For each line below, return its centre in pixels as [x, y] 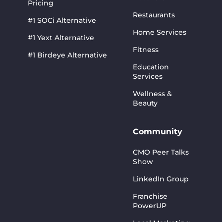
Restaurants [154, 15]
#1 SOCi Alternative [62, 20]
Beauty [145, 103]
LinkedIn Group [161, 179]
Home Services [160, 32]
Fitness [146, 50]
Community [158, 132]
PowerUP [150, 206]
